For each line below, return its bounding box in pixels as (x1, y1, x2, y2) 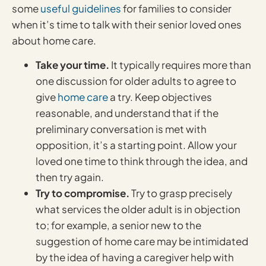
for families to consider (121, 1, 232, 15)
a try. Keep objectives (108, 90, 212, 104)
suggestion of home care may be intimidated (36, 235, 248, 248)
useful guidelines (40, 1, 121, 15)
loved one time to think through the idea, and (36, 154, 248, 168)
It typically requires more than (109, 58, 251, 72)
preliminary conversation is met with (36, 122, 207, 136)
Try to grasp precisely (129, 186, 232, 200)
